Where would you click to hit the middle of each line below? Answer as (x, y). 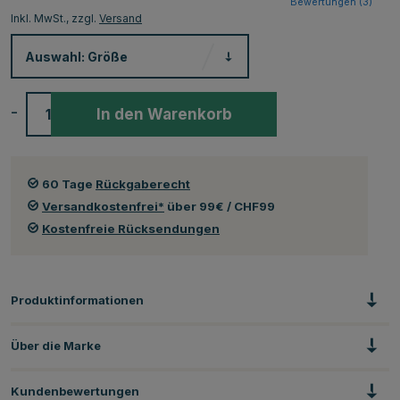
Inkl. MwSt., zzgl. (55, 18)
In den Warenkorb (164, 114)
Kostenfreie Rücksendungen (131, 228)
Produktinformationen (77, 300)
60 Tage (69, 183)
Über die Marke (56, 345)
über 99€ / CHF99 (220, 206)
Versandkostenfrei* (103, 206)
